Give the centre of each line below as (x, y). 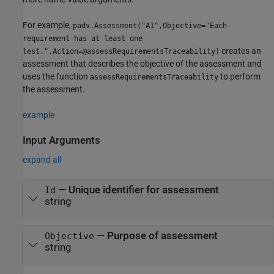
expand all (42, 159)
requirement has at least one (83, 39)
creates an (240, 51)
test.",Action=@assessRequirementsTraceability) (121, 52)
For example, (48, 25)
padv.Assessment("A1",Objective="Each (150, 26)
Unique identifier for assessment (143, 190)
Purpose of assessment (162, 235)
